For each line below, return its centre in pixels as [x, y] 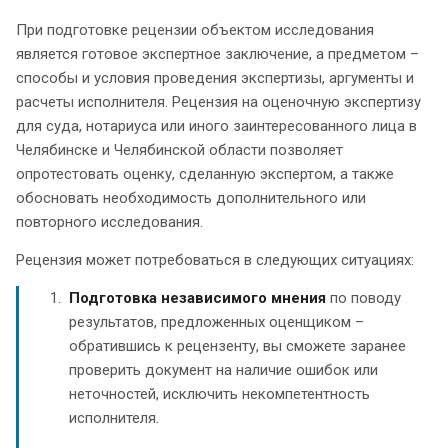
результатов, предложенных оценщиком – [216, 321]
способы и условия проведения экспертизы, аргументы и [215, 77]
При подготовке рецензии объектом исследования [195, 29]
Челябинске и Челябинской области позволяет [179, 149]
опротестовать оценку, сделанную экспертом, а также [205, 173]
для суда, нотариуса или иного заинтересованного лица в [216, 125]
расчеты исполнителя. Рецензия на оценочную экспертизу [218, 101]
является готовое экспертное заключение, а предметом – [217, 53]
